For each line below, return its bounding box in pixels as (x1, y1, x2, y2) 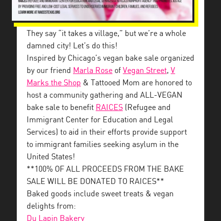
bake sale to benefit (27, 103, 96, 112)
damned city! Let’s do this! (27, 41, 117, 50)
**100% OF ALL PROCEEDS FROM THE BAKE (27, 165, 184, 174)
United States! (27, 152, 75, 161)
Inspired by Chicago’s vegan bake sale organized (27, 54, 194, 63)
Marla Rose (73, 66, 112, 75)
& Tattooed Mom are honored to (81, 78, 192, 87)
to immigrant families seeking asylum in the (27, 140, 179, 149)
